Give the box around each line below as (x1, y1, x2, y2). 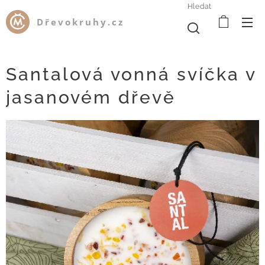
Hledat (187, 2, 212, 11)
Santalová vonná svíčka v (6, 64, 256, 85)
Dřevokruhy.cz (37, 16, 125, 28)
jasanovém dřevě (6, 87, 176, 108)
